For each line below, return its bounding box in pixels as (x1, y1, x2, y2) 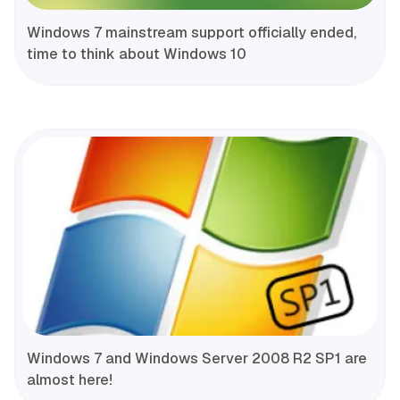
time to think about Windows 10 (27, 44, 246, 63)
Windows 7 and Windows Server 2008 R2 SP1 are (27, 349, 367, 369)
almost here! (27, 371, 112, 390)
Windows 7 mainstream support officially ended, (27, 22, 356, 42)
